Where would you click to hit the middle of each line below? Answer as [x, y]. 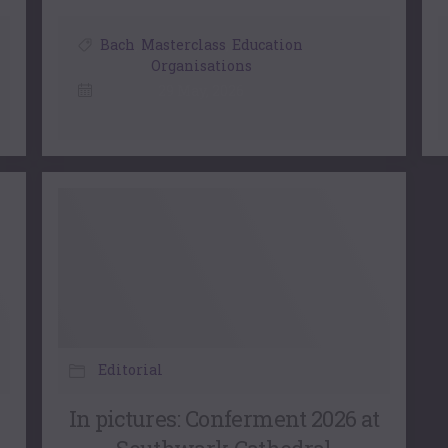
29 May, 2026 [201, 90]
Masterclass [183, 44]
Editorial [131, 369]
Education [267, 44]
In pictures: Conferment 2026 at [224, 418]
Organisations [201, 65]
